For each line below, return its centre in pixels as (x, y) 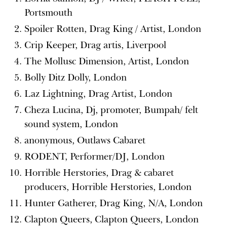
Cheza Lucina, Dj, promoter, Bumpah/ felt (111, 110)
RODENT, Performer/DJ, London (94, 156)
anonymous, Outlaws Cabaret (85, 140)
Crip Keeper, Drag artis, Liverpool (95, 45)
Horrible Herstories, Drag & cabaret (99, 173)
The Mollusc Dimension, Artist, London (107, 61)
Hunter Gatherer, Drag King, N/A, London (113, 203)
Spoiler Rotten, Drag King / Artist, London (113, 29)
